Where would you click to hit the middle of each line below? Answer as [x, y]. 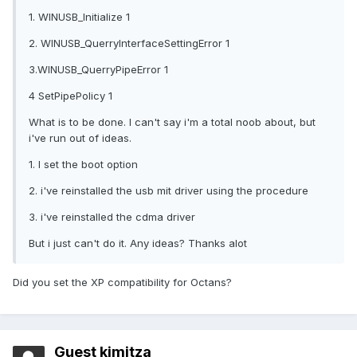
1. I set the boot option [83, 165]
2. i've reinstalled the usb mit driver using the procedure [169, 191]
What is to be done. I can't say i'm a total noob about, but [172, 122]
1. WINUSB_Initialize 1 [79, 17]
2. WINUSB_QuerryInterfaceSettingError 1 [129, 43]
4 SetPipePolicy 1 [71, 96]
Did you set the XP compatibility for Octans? [122, 282]
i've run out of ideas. [80, 138]
